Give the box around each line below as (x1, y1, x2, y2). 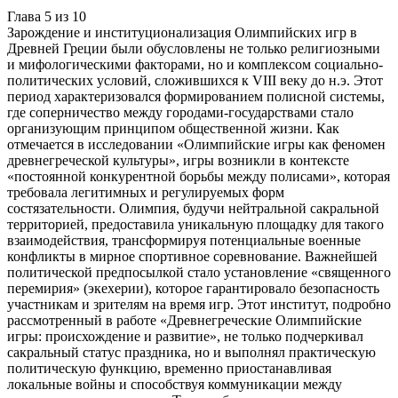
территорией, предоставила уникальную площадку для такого (7, 216, 384, 232)
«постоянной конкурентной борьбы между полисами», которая (7, 168, 390, 184)
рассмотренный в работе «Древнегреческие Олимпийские (7, 312, 362, 328)
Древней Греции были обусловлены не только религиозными (7, 40, 380, 56)
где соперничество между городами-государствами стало (7, 104, 354, 120)
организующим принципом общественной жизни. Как (7, 120, 339, 136)
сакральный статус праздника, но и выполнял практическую (7, 344, 376, 360)
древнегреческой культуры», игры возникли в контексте (7, 152, 349, 168)
